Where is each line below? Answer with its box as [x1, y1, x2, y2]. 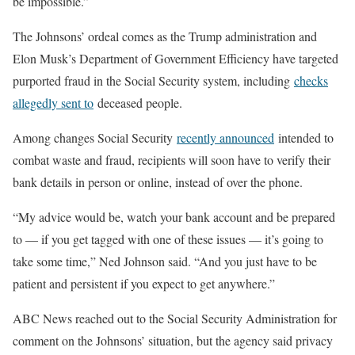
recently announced [177, 129, 274, 146]
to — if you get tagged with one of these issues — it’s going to [13, 231, 323, 247]
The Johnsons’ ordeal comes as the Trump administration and [13, 28, 317, 44]
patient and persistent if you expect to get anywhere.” [13, 275, 275, 292]
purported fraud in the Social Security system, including [13, 72, 294, 89]
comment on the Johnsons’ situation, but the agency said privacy [13, 332, 333, 349]
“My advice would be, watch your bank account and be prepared [13, 208, 335, 225]
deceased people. [94, 94, 182, 111]
